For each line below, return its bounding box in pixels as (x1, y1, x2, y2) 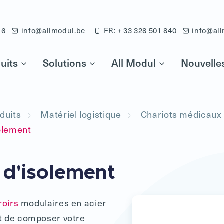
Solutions (43, 55, 86, 71)
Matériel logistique (40, 107, 121, 121)
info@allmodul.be (21, 25, 85, 36)
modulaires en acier (18, 195, 106, 209)
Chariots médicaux (140, 107, 222, 121)
